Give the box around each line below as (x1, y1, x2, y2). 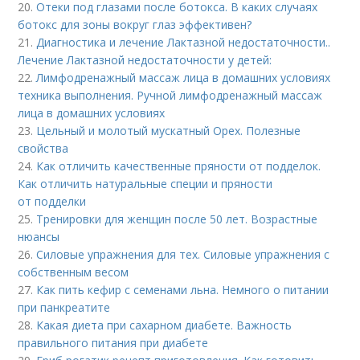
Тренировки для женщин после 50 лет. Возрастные (36, 211, 318, 227)
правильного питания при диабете (18, 335, 209, 350)
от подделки (18, 194, 87, 209)
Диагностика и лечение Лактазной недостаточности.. (36, 35, 331, 50)
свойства (18, 141, 69, 156)
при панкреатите (18, 300, 111, 315)
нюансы (18, 229, 60, 244)
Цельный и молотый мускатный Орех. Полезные (36, 123, 301, 138)
